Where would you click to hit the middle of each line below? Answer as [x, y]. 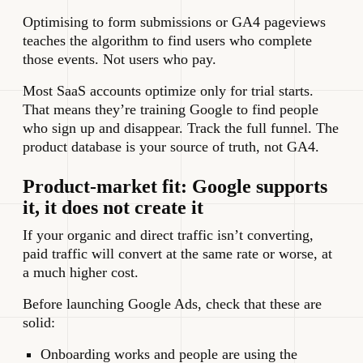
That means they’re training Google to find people [171, 109]
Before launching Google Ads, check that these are [172, 303]
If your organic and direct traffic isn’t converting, [168, 235]
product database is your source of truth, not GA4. [171, 146]
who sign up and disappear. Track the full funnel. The [181, 128]
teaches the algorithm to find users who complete [167, 40]
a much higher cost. [81, 272]
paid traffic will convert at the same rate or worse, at [177, 253]
